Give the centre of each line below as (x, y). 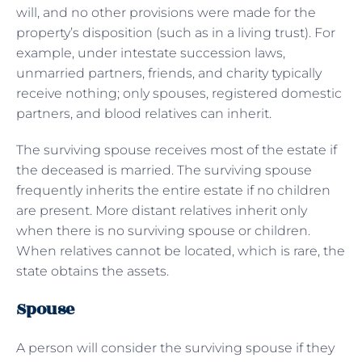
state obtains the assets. (93, 271)
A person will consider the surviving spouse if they (175, 347)
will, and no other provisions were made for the (166, 12)
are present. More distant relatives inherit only (162, 210)
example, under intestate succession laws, (151, 53)
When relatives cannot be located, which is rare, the (181, 250)
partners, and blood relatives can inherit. (145, 113)
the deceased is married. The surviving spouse (164, 170)
